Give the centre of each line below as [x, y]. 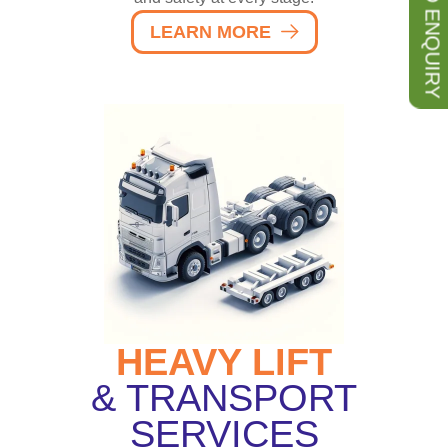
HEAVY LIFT [224, 361]
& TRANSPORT [224, 397]
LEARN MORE [210, 31]
